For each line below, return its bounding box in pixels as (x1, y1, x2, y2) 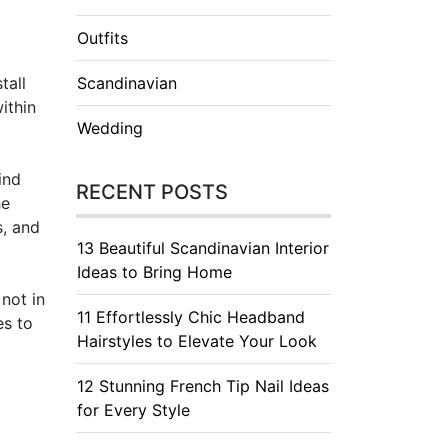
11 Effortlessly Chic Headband (77, 307, 305, 327)
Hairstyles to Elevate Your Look (77, 331, 317, 351)
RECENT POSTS (76, 180, 228, 204)
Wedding (77, 118, 143, 138)
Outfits (77, 28, 128, 48)
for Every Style (77, 400, 190, 420)
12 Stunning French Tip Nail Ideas (77, 376, 329, 396)
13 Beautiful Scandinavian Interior (77, 238, 329, 258)
